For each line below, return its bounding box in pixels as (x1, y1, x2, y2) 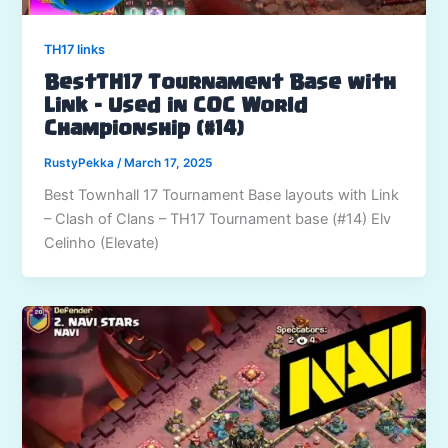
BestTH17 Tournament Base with (44, 74, 397, 93)
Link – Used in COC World (44, 97, 309, 116)
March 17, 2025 (124, 155, 213, 170)
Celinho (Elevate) (44, 234, 160, 253)
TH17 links (44, 42, 106, 58)
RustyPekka (44, 155, 118, 170)
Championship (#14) (44, 120, 245, 139)
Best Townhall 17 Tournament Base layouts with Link (44, 186, 400, 205)
